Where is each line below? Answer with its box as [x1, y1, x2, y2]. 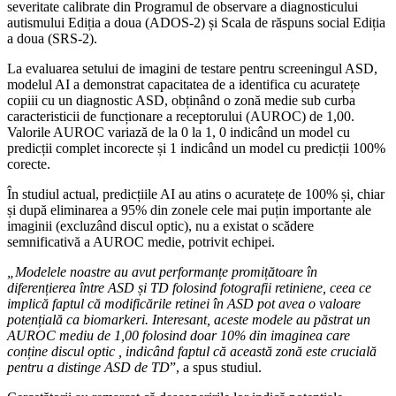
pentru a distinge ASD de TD [7, 360, 170, 376]
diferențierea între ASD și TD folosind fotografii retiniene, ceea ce [7, 280, 371, 296]
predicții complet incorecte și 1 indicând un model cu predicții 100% [7, 141, 385, 156]
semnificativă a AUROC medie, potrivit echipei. [7, 234, 275, 250]
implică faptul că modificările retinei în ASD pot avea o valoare [7, 296, 361, 312]
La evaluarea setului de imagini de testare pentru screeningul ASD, [7, 61, 377, 77]
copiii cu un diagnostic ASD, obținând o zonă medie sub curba [7, 93, 355, 109]
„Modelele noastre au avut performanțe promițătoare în [7, 264, 317, 280]
